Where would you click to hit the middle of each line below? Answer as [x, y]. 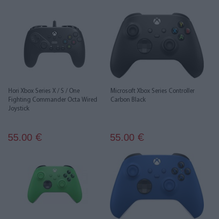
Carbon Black [128, 100]
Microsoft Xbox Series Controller [153, 91]
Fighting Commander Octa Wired [53, 100]
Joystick [19, 109]
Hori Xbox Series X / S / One [44, 91]
